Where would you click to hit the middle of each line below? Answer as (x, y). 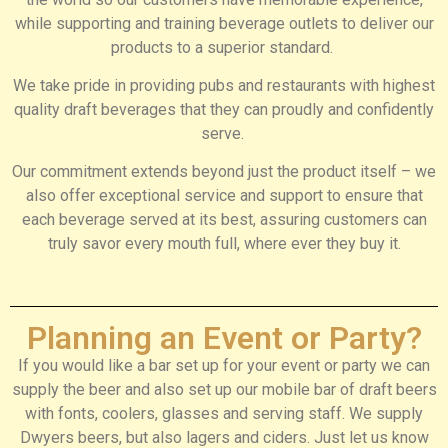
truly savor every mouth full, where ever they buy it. (224, 244)
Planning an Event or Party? (224, 337)
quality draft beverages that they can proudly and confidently (224, 110)
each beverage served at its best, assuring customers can (224, 220)
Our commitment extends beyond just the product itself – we (224, 172)
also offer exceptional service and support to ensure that (224, 196)
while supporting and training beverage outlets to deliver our (224, 23)
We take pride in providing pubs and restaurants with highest (224, 86)
